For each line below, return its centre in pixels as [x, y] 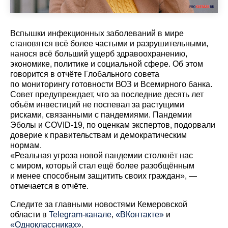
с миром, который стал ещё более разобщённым [102, 165]
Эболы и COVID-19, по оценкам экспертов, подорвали [113, 125]
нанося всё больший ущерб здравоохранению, [99, 53]
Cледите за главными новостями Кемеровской [99, 204]
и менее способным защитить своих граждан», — [104, 176]
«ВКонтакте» [140, 214]
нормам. [27, 145]
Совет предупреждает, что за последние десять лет [107, 94]
